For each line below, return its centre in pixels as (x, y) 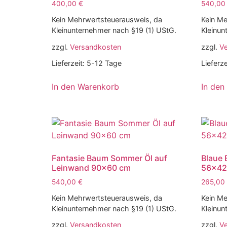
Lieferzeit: (69, 63)
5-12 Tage (104, 63)
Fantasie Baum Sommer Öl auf (109, 158)
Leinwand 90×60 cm (91, 167)
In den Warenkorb (85, 86)
